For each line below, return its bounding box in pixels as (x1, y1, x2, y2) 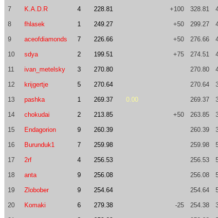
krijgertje (24, 81, 48, 88)
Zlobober (24, 186, 49, 194)
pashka (24, 96, 45, 103)
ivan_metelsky (24, 66, 65, 73)
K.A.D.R (24, 5, 48, 13)
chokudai (24, 111, 50, 118)
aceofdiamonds (24, 36, 67, 43)
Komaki (24, 201, 46, 209)
